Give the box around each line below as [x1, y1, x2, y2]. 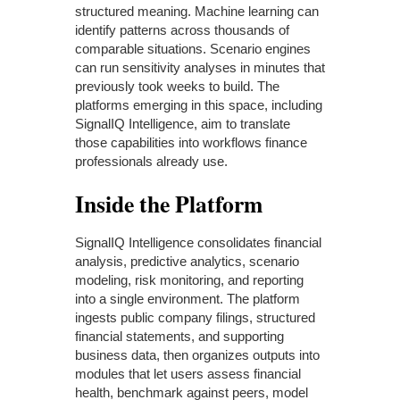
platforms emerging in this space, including [75, 96, 322, 112]
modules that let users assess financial [75, 365, 301, 381]
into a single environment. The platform [75, 290, 300, 306]
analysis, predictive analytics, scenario [75, 253, 299, 269]
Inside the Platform [75, 186, 262, 221]
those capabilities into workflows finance [75, 134, 307, 150]
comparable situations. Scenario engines [75, 40, 311, 56]
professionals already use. [75, 153, 228, 169]
